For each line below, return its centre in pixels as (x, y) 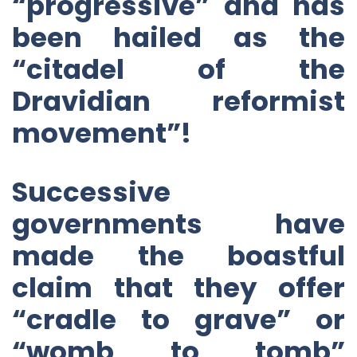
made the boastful (178, 255)
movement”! (102, 133)
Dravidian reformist (178, 101)
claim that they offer (178, 287)
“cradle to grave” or (178, 319)
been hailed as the (178, 37)
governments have (178, 224)
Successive (91, 192)
